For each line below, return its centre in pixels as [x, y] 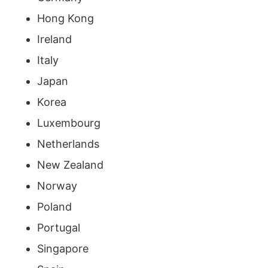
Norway [57, 185]
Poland [54, 206]
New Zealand [70, 165]
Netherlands [68, 144]
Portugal [58, 227]
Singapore [63, 248]
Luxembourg [68, 123]
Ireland [54, 39]
